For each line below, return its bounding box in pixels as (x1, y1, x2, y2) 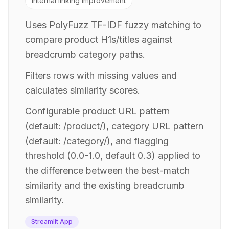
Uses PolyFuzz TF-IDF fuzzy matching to (25, 19, 201, 30)
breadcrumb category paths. (25, 49, 145, 60)
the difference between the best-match (25, 165, 190, 176)
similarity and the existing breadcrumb (25, 180, 185, 191)
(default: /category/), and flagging (25, 135, 169, 146)
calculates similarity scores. (25, 85, 140, 96)
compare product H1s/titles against (25, 34, 172, 45)
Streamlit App (31, 218, 73, 225)
